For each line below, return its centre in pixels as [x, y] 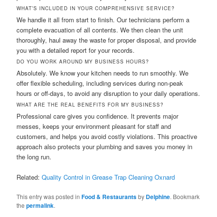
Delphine [158, 197]
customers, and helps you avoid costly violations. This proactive [107, 137]
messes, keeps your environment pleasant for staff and [94, 126]
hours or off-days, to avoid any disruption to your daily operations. [108, 93]
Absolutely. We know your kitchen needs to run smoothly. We [103, 73]
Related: [29, 177]
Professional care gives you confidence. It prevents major [98, 116]
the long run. [34, 157]
